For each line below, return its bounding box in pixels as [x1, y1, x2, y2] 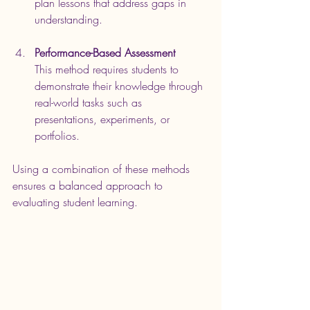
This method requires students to [35, 61, 182, 77]
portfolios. [35, 127, 80, 143]
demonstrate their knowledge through [35, 77, 206, 93]
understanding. [35, 11, 102, 27]
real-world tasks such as [35, 94, 145, 110]
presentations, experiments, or [35, 111, 173, 127]
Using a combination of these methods [12, 161, 193, 176]
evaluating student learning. [12, 194, 138, 210]
